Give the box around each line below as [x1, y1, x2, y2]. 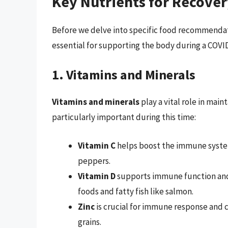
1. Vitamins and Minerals [52, 66, 195, 83]
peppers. [78, 155, 110, 166]
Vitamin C [78, 139, 116, 151]
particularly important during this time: [52, 111, 196, 123]
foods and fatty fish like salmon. [78, 185, 193, 197]
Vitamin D [78, 170, 116, 182]
